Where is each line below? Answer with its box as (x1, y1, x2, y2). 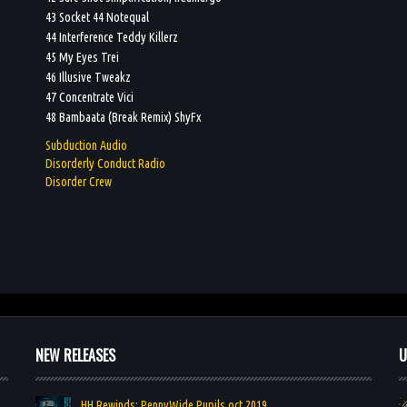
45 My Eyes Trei (45, 49, 120, 65)
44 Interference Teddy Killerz (45, 29, 179, 45)
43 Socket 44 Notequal (45, 9, 150, 25)
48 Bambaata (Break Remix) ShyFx (45, 109, 202, 124)
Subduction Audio (45, 137, 128, 153)
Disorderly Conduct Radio (45, 155, 166, 171)
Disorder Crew (45, 174, 113, 189)
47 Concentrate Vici (45, 89, 134, 104)
